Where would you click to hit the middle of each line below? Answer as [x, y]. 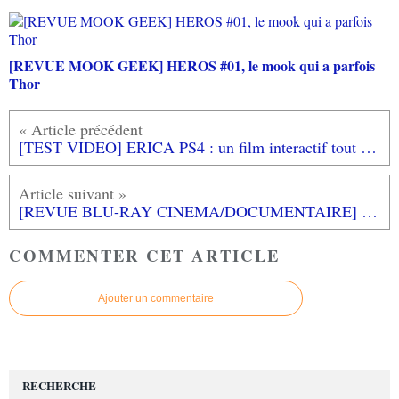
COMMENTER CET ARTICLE [144, 255]
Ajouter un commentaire [156, 299]
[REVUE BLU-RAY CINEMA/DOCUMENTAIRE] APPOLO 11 [370, 212]
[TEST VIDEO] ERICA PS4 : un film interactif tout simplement [369, 147]
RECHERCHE [59, 386]
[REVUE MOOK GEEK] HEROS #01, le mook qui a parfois [192, 66]
